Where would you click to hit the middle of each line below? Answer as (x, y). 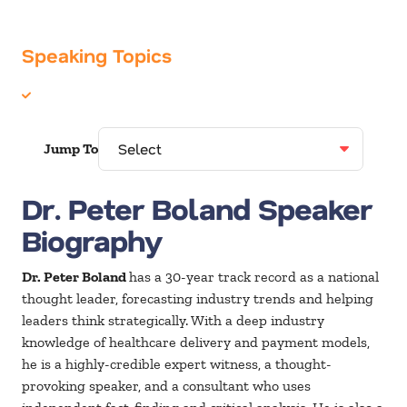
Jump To (71, 149)
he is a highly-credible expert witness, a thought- (177, 364)
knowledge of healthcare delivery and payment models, (196, 342)
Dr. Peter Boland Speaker (197, 208)
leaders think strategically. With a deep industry (173, 321)
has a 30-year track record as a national (254, 277)
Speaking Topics (97, 55)
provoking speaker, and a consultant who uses (166, 386)
